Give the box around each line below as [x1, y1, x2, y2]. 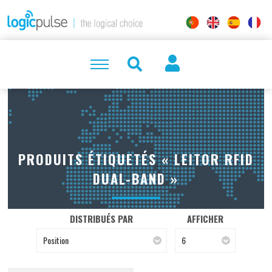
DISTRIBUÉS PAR [70, 212, 134, 226]
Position [42, 234, 69, 247]
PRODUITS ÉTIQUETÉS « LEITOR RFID [18, 149, 254, 169]
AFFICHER [186, 212, 223, 226]
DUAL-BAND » [93, 169, 179, 189]
